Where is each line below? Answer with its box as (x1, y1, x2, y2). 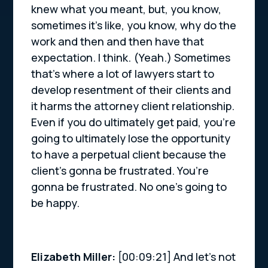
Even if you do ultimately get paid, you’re (31, 115, 236, 130)
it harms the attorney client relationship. (31, 99, 235, 114)
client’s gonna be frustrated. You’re (31, 163, 209, 178)
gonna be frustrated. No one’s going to (31, 179, 227, 194)
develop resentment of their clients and (31, 83, 232, 98)
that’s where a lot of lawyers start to (31, 66, 215, 81)
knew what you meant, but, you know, (31, 2, 222, 17)
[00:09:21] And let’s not (118, 249, 236, 264)
